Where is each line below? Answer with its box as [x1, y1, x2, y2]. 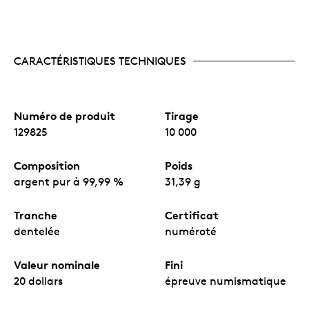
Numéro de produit [14, 108, 115, 123]
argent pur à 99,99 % [14, 175, 123, 188]
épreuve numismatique [165, 274, 286, 288]
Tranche [14, 208, 57, 222]
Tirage [165, 108, 199, 123]
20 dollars [14, 274, 63, 288]
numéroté [165, 224, 217, 238]
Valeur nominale [14, 257, 100, 272]
